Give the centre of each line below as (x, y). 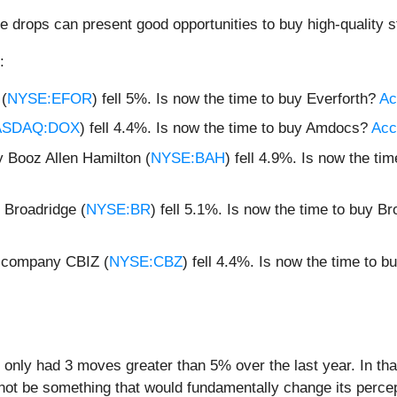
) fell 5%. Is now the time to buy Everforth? (236, 98)
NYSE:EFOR (50, 98)
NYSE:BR (118, 210)
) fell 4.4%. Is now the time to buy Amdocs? (226, 128)
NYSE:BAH (188, 158)
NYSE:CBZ (146, 261)
